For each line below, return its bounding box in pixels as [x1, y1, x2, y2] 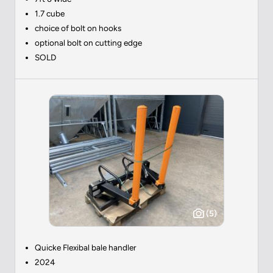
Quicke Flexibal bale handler [35, 242, 136, 252]
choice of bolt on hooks [35, 23, 121, 33]
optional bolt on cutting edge [35, 37, 142, 48]
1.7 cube [35, 8, 65, 18]
